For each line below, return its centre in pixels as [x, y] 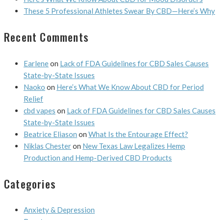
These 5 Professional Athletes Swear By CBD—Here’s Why [119, 11]
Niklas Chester [47, 146]
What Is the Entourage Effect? [138, 134]
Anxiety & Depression [59, 210]
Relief [33, 98]
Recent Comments [46, 37]
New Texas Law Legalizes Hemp [134, 146]
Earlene [36, 63]
